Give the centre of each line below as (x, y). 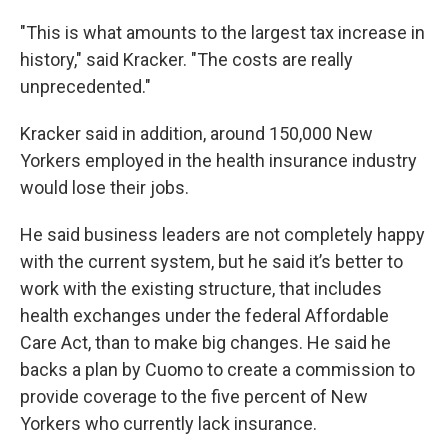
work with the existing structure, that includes (201, 288)
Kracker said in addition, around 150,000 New (196, 133)
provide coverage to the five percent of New (194, 396)
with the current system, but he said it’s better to (211, 261)
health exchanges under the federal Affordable (204, 315)
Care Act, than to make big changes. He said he (205, 342)
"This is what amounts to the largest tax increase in (222, 32)
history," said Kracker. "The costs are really (186, 59)
